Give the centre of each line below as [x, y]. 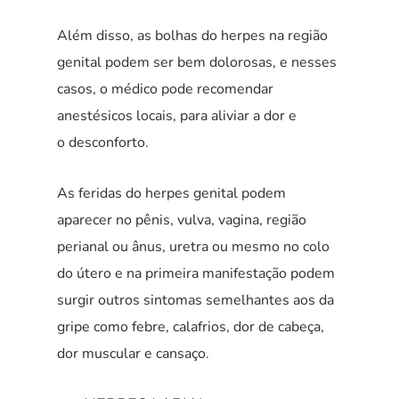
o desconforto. [103, 143]
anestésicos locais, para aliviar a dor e [177, 116]
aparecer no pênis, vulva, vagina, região [182, 220]
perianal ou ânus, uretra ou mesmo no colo [193, 247]
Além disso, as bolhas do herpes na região [192, 36]
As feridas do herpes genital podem [171, 194]
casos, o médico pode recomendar [165, 90]
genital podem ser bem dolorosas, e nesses [197, 63]
